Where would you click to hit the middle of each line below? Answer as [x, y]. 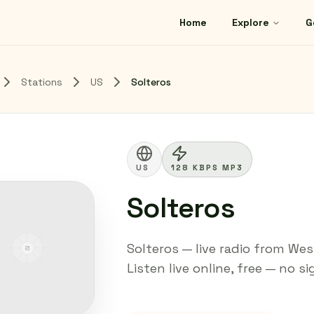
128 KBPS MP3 [207, 168]
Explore [251, 22]
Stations [42, 82]
